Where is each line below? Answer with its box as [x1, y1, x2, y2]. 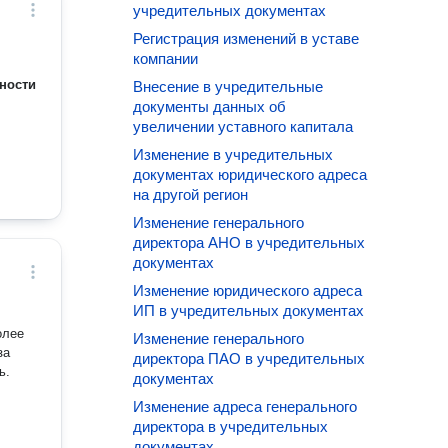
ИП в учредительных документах [133, 302, 365, 319]
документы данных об [133, 98, 287, 115]
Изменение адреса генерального [133, 398, 358, 415]
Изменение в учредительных [133, 146, 334, 163]
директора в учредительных [133, 418, 329, 435]
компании [133, 50, 199, 67]
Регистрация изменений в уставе [133, 30, 360, 47]
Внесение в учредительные [133, 78, 324, 95]
